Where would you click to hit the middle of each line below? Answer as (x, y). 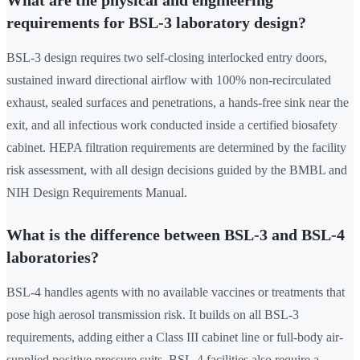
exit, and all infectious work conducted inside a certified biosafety (172, 125)
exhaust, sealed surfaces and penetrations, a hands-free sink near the (178, 103)
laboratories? (53, 258)
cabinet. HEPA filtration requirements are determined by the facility (176, 148)
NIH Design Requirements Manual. (97, 193)
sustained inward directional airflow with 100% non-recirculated (169, 80)
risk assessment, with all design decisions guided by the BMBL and (177, 170)
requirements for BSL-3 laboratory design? (156, 23)
